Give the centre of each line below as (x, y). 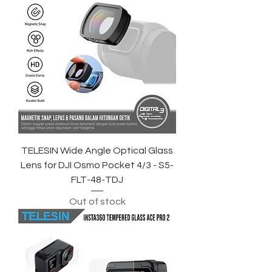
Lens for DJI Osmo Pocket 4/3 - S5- (97, 165)
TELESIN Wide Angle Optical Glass (97, 151)
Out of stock (97, 202)
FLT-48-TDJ (97, 180)
